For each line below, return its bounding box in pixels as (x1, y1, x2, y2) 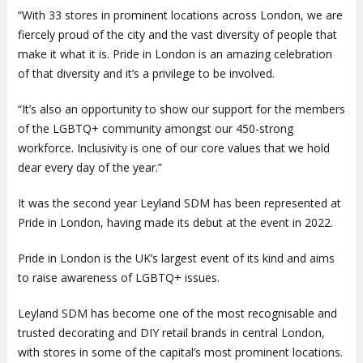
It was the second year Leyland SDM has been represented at (17, 194, 341, 211)
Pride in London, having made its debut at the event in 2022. (17, 214, 333, 230)
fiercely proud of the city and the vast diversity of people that (17, 26, 337, 42)
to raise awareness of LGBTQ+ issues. (17, 269, 220, 285)
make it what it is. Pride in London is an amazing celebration (17, 45, 332, 62)
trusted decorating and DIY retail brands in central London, (17, 324, 325, 340)
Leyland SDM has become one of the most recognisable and (17, 305, 337, 321)
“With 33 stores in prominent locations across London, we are (17, 6, 343, 23)
